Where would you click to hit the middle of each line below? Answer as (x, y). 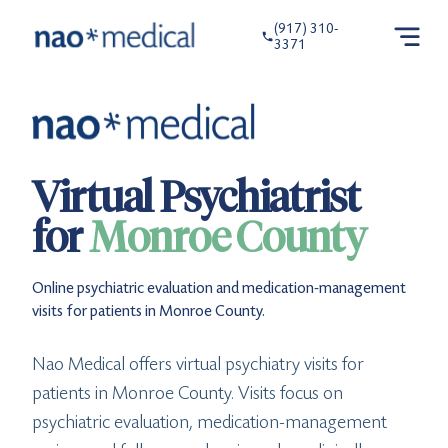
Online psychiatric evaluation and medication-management (219, 287)
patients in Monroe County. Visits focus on (187, 392)
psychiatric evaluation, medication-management (209, 421)
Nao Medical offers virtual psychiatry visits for (198, 363)
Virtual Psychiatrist (196, 197)
